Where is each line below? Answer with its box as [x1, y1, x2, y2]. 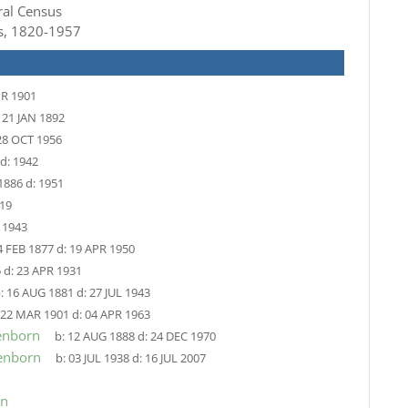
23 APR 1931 [15, 263, 82, 279]
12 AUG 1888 [66, 329, 135, 344]
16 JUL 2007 [144, 351, 206, 366]
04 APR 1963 [84, 307, 150, 322]
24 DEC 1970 [149, 329, 216, 344]
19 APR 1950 [68, 241, 135, 257]
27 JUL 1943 [88, 285, 150, 301]
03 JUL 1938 [67, 351, 129, 366]
